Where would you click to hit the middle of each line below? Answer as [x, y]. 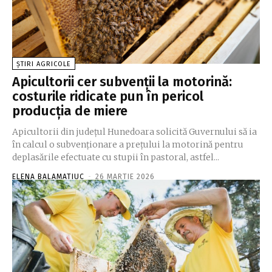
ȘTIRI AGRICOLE [44, 64]
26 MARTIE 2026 [125, 177]
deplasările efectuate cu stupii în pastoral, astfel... [116, 158]
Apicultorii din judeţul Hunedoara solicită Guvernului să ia [134, 132]
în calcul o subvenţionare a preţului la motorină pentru [128, 145]
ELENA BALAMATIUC [48, 177]
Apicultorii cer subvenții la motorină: [122, 82]
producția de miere [70, 111]
